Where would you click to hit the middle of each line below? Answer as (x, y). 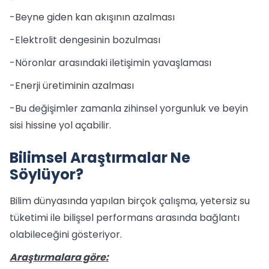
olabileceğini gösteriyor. (66, 234)
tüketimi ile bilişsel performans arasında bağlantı (125, 218)
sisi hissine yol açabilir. (60, 125)
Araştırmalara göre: (59, 257)
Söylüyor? (47, 174)
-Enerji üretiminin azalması (72, 86)
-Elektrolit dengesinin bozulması (85, 40)
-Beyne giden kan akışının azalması (92, 17)
